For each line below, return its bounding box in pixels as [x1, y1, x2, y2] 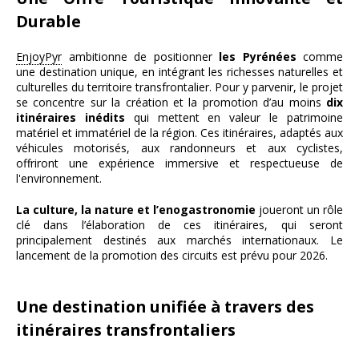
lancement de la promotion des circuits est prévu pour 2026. [16, 248, 328, 263]
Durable [16, 10, 81, 32]
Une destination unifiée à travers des [16, 296, 314, 317]
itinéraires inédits [16, 110, 125, 125]
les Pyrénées [219, 49, 296, 64]
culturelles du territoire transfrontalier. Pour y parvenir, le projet [16, 79, 343, 95]
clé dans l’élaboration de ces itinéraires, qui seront [16, 217, 343, 232]
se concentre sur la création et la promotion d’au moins [16, 95, 326, 110]
